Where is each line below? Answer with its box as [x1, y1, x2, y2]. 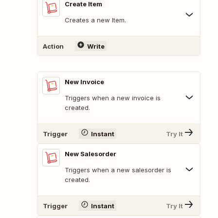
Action [43, 42, 64, 50]
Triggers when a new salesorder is [65, 166, 171, 174]
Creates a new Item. [65, 16, 126, 24]
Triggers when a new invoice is [65, 94, 161, 102]
